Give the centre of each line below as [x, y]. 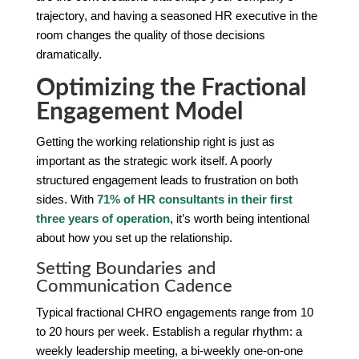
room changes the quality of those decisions [150, 34]
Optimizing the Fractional [171, 88]
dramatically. [69, 54]
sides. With [66, 199]
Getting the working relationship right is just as [155, 141]
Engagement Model [139, 112]
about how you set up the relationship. [134, 237]
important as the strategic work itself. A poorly [154, 160]
